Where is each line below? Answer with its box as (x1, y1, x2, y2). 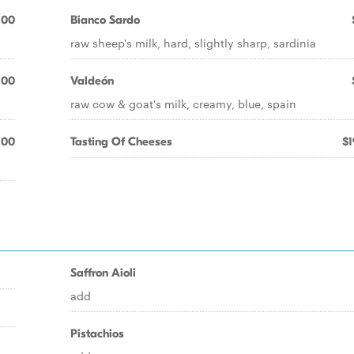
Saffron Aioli (70, 265, 136, 280)
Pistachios (70, 326, 124, 341)
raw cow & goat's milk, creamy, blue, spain (70, 96, 296, 111)
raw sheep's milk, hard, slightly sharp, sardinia (70, 35, 316, 51)
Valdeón (70, 73, 114, 88)
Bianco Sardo (70, 13, 140, 27)
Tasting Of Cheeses (70, 134, 172, 149)
